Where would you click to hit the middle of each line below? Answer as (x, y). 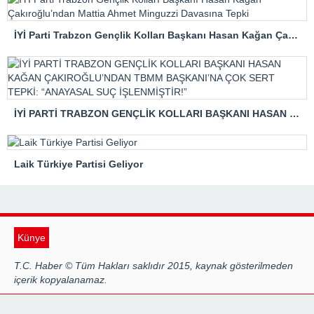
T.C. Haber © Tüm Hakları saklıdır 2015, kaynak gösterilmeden (153, 266)
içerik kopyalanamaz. (61, 280)
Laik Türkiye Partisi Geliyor (78, 164)
